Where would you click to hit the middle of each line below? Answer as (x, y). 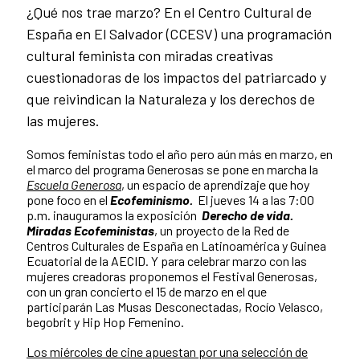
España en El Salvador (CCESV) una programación (179, 33)
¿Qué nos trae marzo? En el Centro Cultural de (169, 12)
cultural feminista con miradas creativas (150, 55)
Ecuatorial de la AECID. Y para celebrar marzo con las (167, 260)
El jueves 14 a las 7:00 (254, 199)
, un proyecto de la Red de (222, 230)
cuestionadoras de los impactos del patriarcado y (176, 77)
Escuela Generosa (74, 184)
